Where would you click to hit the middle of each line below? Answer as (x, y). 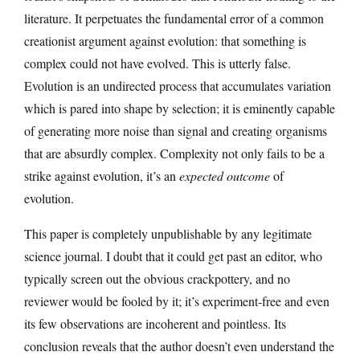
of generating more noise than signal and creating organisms (176, 130)
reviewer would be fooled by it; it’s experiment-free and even (177, 301)
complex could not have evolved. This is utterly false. (157, 63)
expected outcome (225, 175)
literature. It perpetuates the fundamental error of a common (174, 18)
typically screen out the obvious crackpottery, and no (157, 278)
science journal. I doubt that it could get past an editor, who (173, 256)
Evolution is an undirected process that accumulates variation (178, 85)
